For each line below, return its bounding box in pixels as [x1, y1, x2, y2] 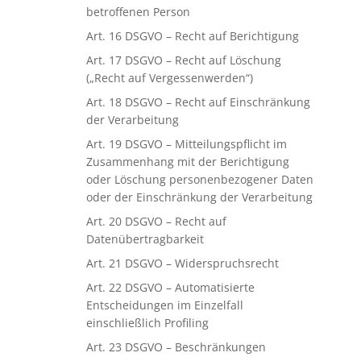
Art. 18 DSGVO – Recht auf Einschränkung [85, 94, 310, 110]
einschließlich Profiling [85, 315, 209, 330]
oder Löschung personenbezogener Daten [85, 172, 313, 187]
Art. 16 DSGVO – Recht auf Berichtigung [85, 28, 299, 44]
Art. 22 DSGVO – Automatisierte [85, 280, 255, 295]
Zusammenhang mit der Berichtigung [85, 154, 289, 169]
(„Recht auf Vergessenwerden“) [85, 70, 253, 85]
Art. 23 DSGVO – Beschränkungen [85, 339, 266, 355]
